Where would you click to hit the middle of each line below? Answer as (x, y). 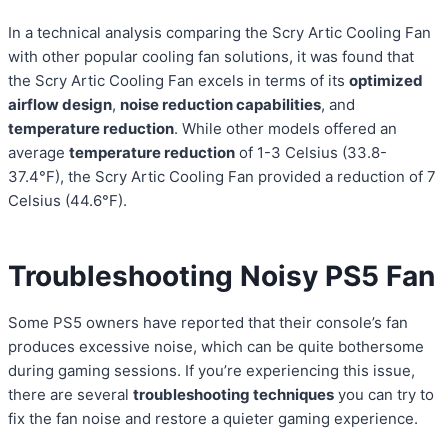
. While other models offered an (285, 129)
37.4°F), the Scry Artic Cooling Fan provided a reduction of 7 (222, 177)
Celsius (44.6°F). (67, 201)
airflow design (60, 105)
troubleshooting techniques (233, 395)
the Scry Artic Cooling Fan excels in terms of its (178, 81)
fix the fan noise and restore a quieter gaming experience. (213, 419)
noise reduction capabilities (220, 105)
